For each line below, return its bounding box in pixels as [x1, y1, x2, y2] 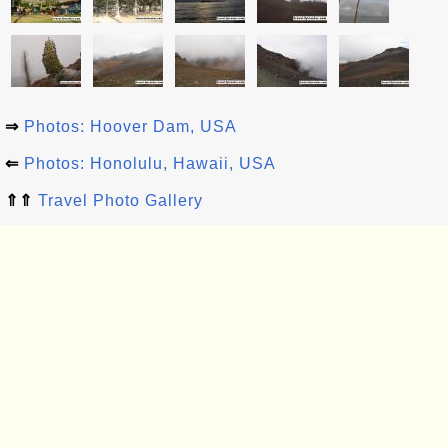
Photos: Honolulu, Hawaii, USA [24, 155, 276, 172]
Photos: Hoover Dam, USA [24, 118, 237, 135]
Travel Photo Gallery [38, 192, 203, 209]
